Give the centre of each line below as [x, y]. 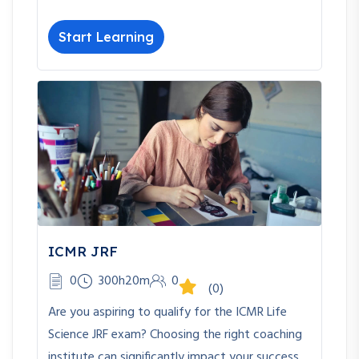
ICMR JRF [83, 252]
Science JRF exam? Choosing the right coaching [175, 335]
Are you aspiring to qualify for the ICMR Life [167, 313]
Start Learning [106, 37]
